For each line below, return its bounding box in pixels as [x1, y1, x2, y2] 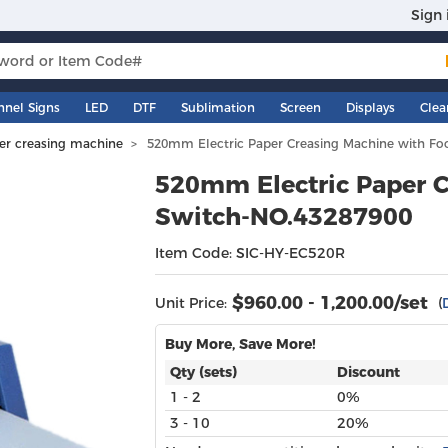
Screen [279, 99, 321, 115]
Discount [336, 362, 400, 381]
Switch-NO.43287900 [155, 201, 414, 231]
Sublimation [180, 99, 255, 115]
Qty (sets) [170, 362, 238, 381]
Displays [345, 99, 395, 115]
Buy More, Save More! [165, 334, 317, 353]
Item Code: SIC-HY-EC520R [155, 243, 346, 262]
